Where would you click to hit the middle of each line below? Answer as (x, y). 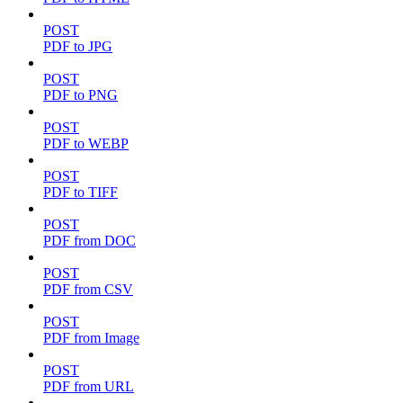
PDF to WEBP (86, 144)
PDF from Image (91, 338)
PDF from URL (89, 387)
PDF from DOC (90, 241)
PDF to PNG (81, 95)
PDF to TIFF (81, 193)
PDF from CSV (88, 290)
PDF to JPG (78, 47)
